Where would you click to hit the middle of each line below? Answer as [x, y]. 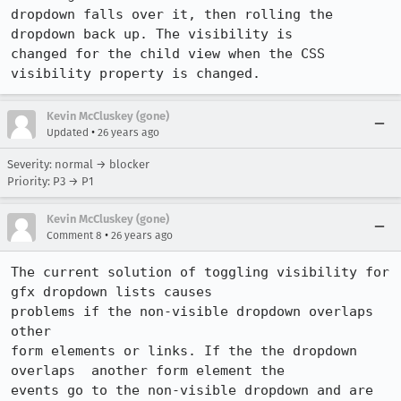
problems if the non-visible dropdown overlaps [192, 311]
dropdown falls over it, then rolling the [172, 14]
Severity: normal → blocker [78, 164]
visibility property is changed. [136, 73]
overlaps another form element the [148, 371]
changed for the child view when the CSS [168, 54]
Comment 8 [74, 235]
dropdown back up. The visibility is [152, 34]
